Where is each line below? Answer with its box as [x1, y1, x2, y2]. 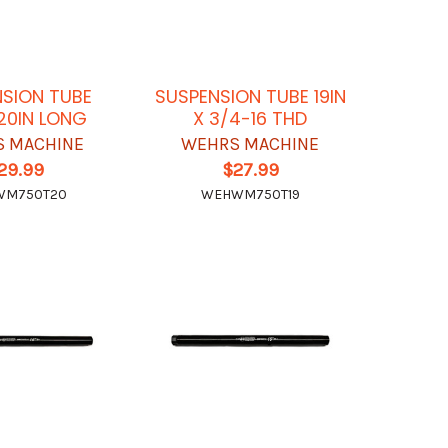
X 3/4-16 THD [193, 106, 308, 132]
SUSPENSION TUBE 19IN [154, 84, 346, 110]
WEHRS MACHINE [181, 133, 320, 156]
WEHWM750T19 [200, 186, 300, 204]
